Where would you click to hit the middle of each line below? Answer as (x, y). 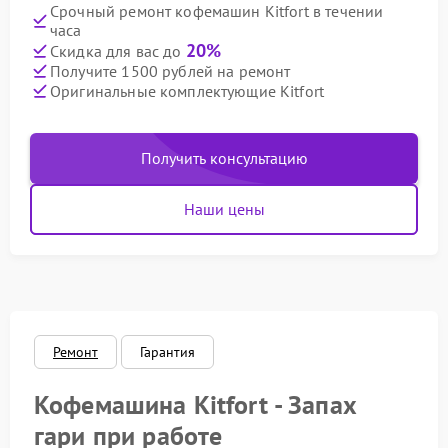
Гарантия (168, 352)
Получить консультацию (224, 158)
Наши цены (224, 209)
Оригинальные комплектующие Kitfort (187, 90)
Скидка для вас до (118, 51)
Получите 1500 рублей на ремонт (170, 70)
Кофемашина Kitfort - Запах (195, 404)
